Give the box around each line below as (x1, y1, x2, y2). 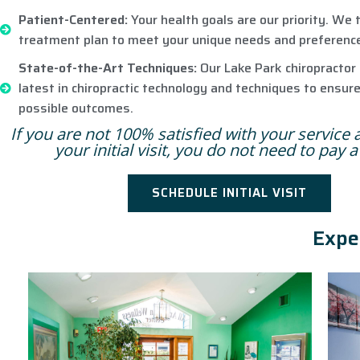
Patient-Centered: (18, 10, 128, 30)
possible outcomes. (18, 98, 133, 118)
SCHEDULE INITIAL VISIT (151, 183, 307, 202)
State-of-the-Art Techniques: (18, 58, 197, 78)
